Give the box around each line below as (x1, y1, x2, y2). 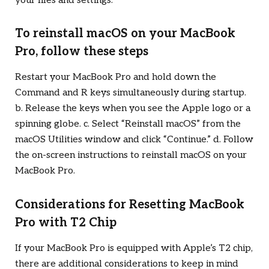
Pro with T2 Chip (15, 215, 116, 230)
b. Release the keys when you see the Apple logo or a (15, 103, 250, 115)
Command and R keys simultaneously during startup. (15, 87, 246, 99)
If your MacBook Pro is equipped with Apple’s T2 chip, (15, 242, 253, 254)
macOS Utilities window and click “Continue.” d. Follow (15, 134, 253, 146)
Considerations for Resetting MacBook (15, 197, 244, 212)
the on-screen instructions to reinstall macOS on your (15, 150, 247, 162)
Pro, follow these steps (15, 44, 148, 59)
